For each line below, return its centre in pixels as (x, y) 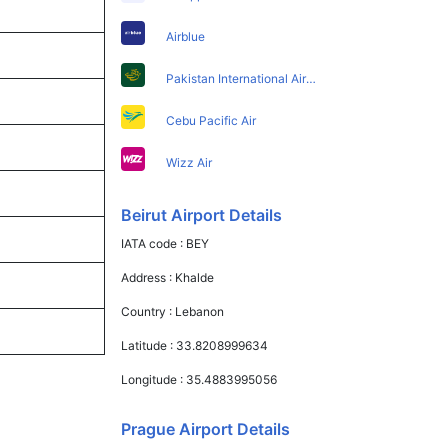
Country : (148, 311)
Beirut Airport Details (202, 214)
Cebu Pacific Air (211, 120)
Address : (148, 277)
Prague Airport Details (206, 428)
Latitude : (149, 345)
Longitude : (154, 379)
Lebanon (200, 311)
